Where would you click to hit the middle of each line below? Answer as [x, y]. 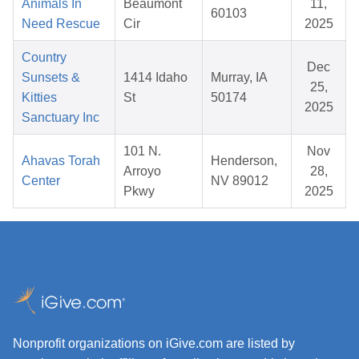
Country [44, 58]
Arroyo [142, 171]
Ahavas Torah [61, 161]
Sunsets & [51, 78]
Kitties [39, 98]
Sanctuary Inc [61, 118]
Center [41, 181]
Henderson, [244, 161]
